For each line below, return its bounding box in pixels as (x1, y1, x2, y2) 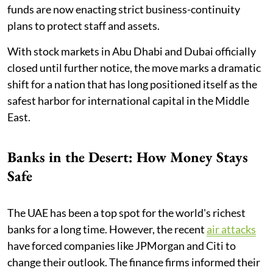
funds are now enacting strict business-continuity (7, 2, 240, 16)
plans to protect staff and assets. (7, 18, 160, 32)
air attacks (207, 222, 256, 236)
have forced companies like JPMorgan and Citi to (7, 238, 236, 252)
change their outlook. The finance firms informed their (7, 255, 260, 269)
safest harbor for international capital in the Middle (7, 93, 249, 107)
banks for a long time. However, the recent (7, 222, 207, 236)
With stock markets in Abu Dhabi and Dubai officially (7, 44, 256, 58)
